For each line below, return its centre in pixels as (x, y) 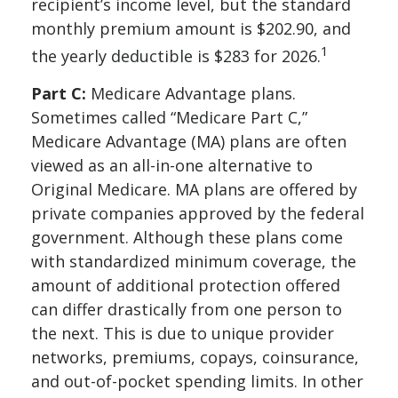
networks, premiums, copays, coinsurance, (195, 357)
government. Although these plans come (187, 237)
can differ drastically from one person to (187, 309)
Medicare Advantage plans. (191, 93)
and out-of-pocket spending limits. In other (197, 381)
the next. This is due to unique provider (183, 333)
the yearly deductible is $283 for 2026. (176, 56)
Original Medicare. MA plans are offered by (194, 189)
